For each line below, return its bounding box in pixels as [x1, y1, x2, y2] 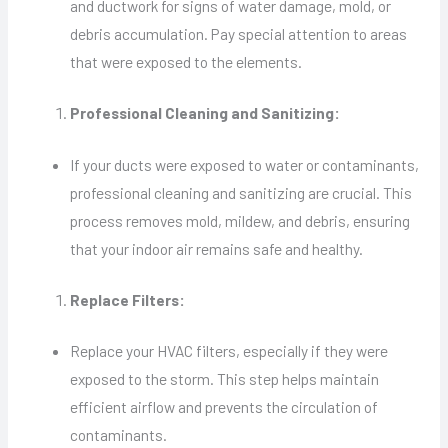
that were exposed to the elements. [70, 52, 303, 72]
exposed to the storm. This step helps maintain [70, 369, 380, 389]
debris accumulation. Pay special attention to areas [70, 24, 408, 44]
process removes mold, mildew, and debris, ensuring [70, 210, 411, 230]
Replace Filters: [70, 289, 186, 309]
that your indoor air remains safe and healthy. [70, 238, 364, 258]
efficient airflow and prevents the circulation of [70, 397, 379, 417]
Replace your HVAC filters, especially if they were [70, 341, 389, 361]
